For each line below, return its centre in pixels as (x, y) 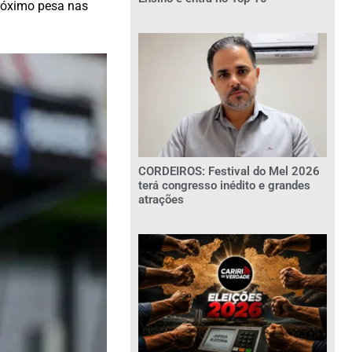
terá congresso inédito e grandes (224, 186)
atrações (161, 200)
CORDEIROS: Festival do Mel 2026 (229, 172)
